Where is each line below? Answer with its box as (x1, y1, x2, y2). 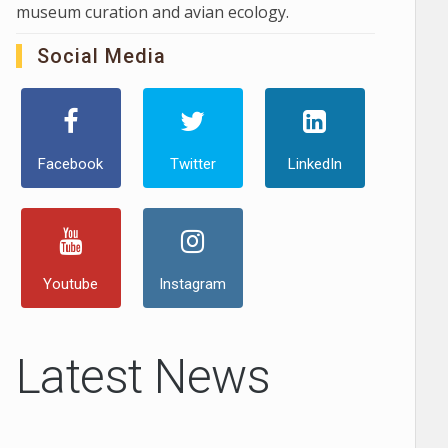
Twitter (169, 154, 216, 173)
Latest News (15, 347, 271, 405)
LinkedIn (287, 154, 342, 173)
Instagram (159, 274, 227, 293)
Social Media (36, 43, 166, 68)
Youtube (43, 274, 99, 293)
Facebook (38, 154, 104, 173)
